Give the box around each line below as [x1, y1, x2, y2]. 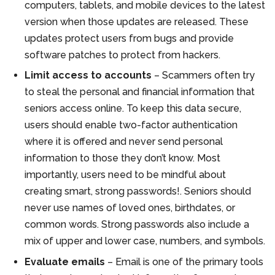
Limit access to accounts [25, 69, 152, 82]
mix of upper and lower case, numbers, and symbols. [25, 235, 265, 247]
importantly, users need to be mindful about [25, 169, 226, 181]
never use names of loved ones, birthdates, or [25, 202, 235, 214]
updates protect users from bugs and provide [25, 33, 234, 44]
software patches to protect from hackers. [25, 49, 220, 61]
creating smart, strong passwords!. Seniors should [25, 185, 251, 198]
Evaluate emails [25, 255, 105, 268]
